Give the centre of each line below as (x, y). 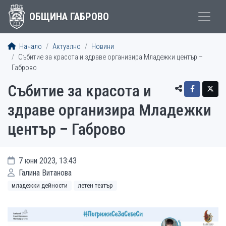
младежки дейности (40, 185)
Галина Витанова (44, 173)
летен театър (95, 185)
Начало (30, 47)
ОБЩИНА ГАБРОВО (69, 17)
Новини (103, 47)
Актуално (67, 47)
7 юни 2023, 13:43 (47, 161)
